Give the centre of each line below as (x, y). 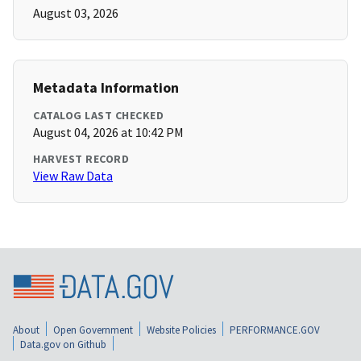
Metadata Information (106, 88)
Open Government (93, 330)
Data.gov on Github (63, 344)
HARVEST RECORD (81, 159)
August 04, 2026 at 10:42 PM (108, 133)
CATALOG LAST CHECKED (98, 116)
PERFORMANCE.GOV (275, 330)
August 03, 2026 (76, 13)
